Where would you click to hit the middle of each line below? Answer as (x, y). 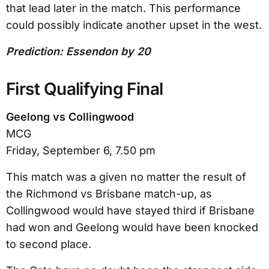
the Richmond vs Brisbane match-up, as (109, 193)
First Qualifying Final (85, 89)
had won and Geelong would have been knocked (132, 227)
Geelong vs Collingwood (70, 116)
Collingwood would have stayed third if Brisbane (130, 210)
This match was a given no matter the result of (126, 177)
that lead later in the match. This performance (123, 8)
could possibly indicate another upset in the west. (134, 25)
